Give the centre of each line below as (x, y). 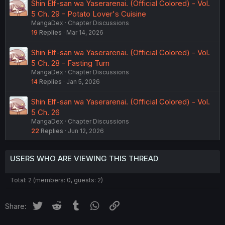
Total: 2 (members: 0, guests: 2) (57, 180)
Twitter (55, 204)
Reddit (74, 204)
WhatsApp (119, 204)
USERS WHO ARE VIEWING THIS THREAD (84, 158)
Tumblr (94, 204)
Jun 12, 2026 (86, 131)
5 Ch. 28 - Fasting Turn (70, 63)
